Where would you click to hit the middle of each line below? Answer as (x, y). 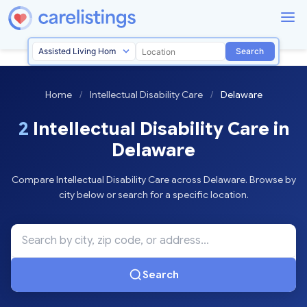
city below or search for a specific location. (153, 195)
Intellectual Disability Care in (159, 129)
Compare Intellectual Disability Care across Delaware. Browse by (153, 180)
